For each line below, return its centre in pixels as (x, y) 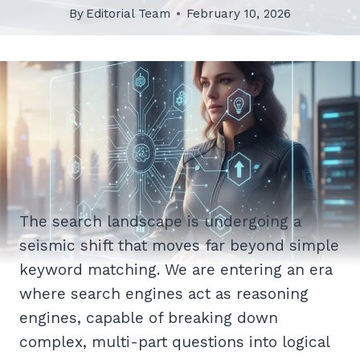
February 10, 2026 (239, 14)
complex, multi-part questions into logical (174, 342)
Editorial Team (129, 14)
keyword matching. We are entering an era (176, 270)
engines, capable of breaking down (149, 318)
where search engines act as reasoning (164, 294)
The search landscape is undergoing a (160, 222)
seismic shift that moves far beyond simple (179, 246)
